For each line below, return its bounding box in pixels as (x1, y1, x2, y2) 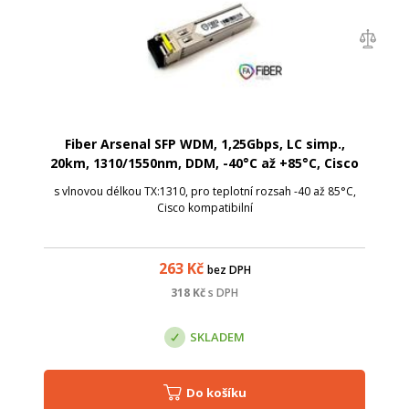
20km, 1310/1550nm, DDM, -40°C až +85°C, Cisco (50, 153, 359, 172)
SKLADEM (190, 329, 245, 346)
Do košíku (194, 383, 246, 401)
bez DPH (206, 261, 251, 278)
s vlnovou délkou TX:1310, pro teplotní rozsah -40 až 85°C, (53, 183, 356, 199)
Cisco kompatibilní (156, 199, 253, 215)
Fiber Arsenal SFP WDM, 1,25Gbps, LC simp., (64, 134, 345, 152)
